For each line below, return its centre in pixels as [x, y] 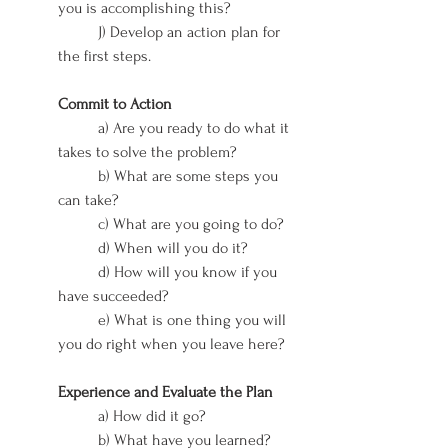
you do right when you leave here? [171, 343]
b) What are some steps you [78, 175]
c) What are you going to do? [191, 223]
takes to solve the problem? [147, 151]
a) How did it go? [152, 415]
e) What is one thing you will [78, 319]
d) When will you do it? [173, 247]
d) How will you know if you [78, 271]
